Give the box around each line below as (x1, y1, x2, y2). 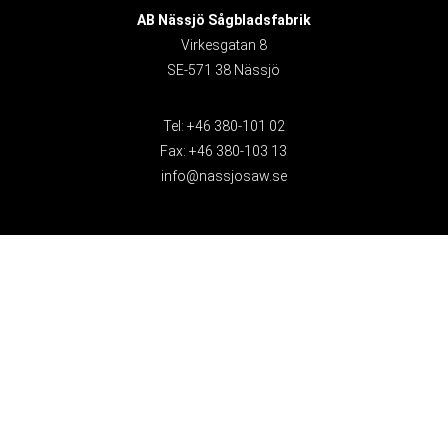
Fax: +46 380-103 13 (160, 143, 288, 160)
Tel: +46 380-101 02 (162, 118, 285, 135)
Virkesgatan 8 (180, 37, 267, 54)
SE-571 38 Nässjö (167, 62, 281, 79)
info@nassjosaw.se (160, 168, 287, 185)
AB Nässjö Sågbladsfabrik (136, 12, 311, 29)
